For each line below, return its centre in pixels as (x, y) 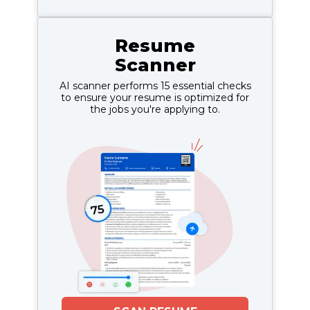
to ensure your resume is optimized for (155, 97)
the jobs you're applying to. (155, 109)
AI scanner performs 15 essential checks (155, 85)
